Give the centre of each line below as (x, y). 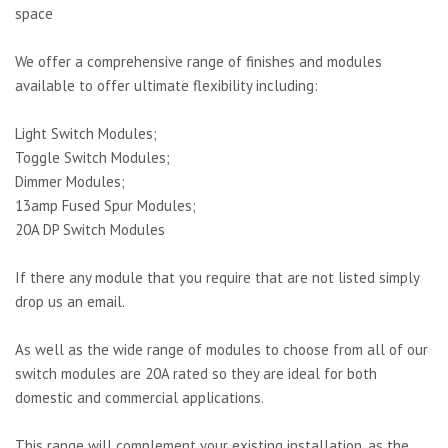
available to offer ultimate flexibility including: (166, 85)
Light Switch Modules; (86, 133)
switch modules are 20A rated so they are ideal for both (196, 373)
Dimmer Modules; (70, 181)
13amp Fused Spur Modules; (105, 205)
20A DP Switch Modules (90, 229)
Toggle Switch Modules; (92, 157)
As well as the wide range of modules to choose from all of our (221, 349)
